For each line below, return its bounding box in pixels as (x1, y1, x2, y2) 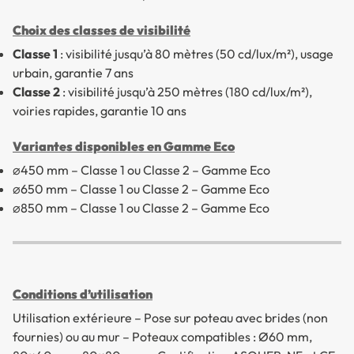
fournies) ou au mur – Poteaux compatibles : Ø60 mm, (13, 329, 312, 345)
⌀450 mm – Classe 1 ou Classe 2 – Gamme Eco (13, 162, 270, 179)
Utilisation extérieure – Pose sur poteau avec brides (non (13, 310, 328, 326)
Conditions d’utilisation (13, 286, 153, 303)
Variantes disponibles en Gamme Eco (13, 138, 235, 155)
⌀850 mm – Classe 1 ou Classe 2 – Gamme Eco (13, 200, 269, 217)
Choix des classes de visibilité (13, 22, 190, 39)
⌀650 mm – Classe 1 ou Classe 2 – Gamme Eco (13, 181, 269, 198)
